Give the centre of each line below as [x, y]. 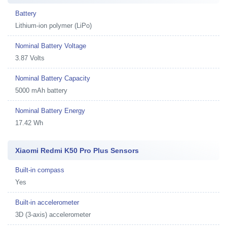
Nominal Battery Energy [50, 110]
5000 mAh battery [41, 90]
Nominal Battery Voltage [51, 46]
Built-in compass [40, 170]
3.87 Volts [30, 58]
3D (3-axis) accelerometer [53, 214]
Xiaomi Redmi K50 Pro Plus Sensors [77, 150]
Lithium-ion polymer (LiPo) [53, 25]
